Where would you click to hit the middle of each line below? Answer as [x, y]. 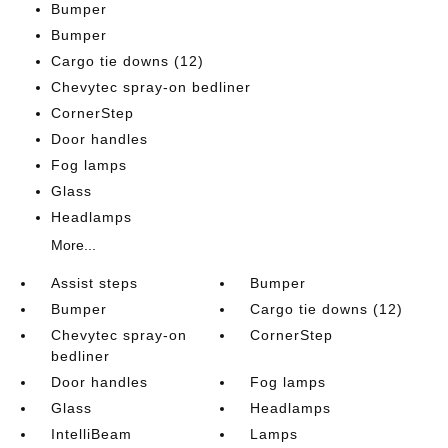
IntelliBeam [91, 433]
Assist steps [94, 282]
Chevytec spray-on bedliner [150, 86]
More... [73, 244]
